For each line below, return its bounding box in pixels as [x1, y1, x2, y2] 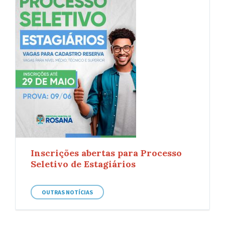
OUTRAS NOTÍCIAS [42, 188, 93, 196]
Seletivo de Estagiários [31, 158, 136, 170]
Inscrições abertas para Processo [31, 147, 182, 159]
